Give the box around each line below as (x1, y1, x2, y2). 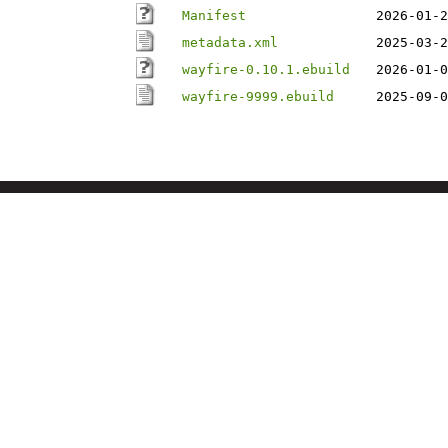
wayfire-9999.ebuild (182, 89, 334, 104)
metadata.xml (182, 35, 278, 50)
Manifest (182, 8, 246, 23)
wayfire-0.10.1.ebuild (182, 62, 350, 77)
